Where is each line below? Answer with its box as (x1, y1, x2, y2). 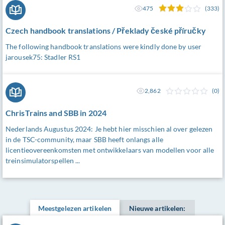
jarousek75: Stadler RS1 (6, 53, 81, 62)
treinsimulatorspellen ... (6, 156, 80, 165)
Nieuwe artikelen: (129, 204, 186, 213)
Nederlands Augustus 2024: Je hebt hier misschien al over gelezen (6, 125, 213, 134)
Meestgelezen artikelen (38, 204, 112, 213)
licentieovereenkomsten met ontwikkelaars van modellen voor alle (6, 146, 214, 155)
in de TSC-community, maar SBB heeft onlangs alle (6, 135, 163, 144)
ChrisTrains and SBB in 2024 (6, 108, 106, 118)
